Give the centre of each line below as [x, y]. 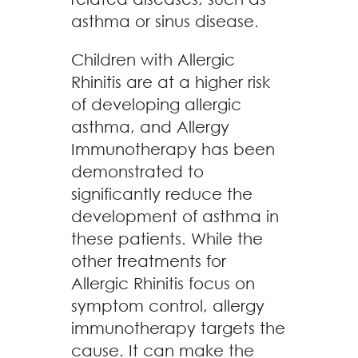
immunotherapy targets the [178, 328]
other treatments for [149, 261]
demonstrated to [137, 171]
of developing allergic [156, 104]
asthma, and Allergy [150, 127]
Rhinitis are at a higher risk [171, 82]
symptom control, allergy [168, 306]
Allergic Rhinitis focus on [163, 283]
